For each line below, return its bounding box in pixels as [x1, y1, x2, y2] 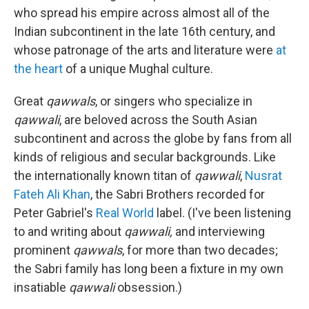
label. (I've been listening [154, 206, 291, 220]
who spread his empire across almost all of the [14, 6, 270, 20]
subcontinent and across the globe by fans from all [14, 131, 292, 146]
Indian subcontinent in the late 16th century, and [14, 24, 275, 39]
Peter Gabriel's [14, 206, 96, 220]
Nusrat [245, 168, 282, 183]
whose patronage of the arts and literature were [14, 43, 276, 57]
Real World [96, 206, 154, 220]
